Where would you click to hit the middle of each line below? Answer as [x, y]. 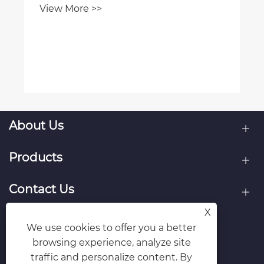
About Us [36, 126]
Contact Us [42, 189]
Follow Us [38, 221]
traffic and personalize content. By [112, 257]
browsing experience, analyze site [111, 242]
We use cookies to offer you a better [112, 228]
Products [36, 158]
